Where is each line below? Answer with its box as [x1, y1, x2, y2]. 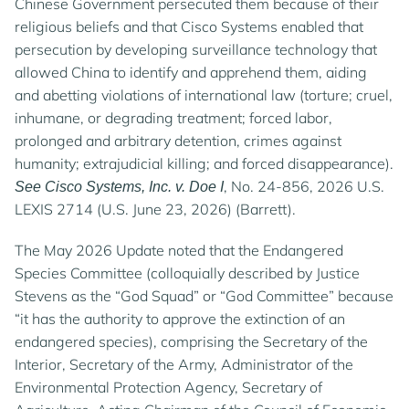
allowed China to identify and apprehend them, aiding [15, 63, 367, 81]
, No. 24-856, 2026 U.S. [224, 177, 384, 195]
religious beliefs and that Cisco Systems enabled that [15, 17, 363, 36]
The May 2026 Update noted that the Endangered [15, 241, 343, 259]
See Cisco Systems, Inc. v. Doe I [15, 179, 224, 194]
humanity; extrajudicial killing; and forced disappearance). [15, 154, 393, 173]
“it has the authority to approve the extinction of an [15, 309, 345, 328]
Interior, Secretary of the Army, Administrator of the [15, 355, 353, 373]
